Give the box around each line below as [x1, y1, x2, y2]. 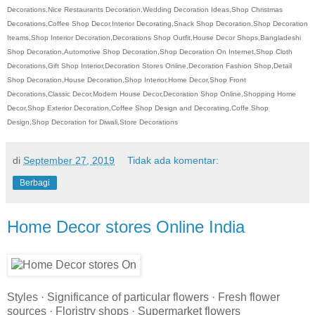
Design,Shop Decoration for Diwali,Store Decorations [7, 118, 178, 127]
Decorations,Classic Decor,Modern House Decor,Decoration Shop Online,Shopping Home [7, 90, 296, 98]
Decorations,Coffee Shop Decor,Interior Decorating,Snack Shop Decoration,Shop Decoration [7, 20, 308, 28]
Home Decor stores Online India [7, 217, 245, 237]
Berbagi [20, 178, 50, 188]
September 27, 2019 [23, 155, 115, 167]
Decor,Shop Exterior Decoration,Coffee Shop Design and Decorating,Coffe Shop [7, 104, 269, 112]
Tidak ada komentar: [127, 155, 219, 167]
